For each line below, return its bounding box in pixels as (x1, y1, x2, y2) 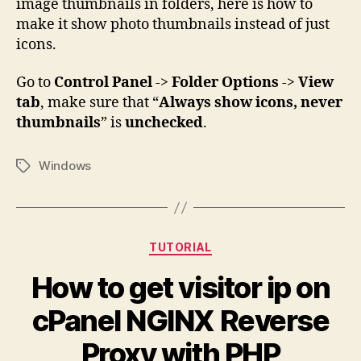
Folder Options (172, 73, 279, 92)
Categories (180, 235, 251, 252)
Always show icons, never (159, 93, 342, 112)
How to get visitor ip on (31, 269, 330, 305)
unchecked (125, 114, 203, 132)
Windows (39, 158, 92, 173)
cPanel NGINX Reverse (31, 302, 330, 338)
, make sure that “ (40, 93, 159, 112)
